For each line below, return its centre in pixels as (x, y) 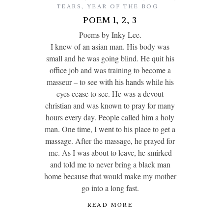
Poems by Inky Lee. (110, 35)
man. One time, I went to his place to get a (110, 129)
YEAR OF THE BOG (122, 6)
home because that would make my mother (110, 176)
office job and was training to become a (110, 70)
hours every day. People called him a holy (110, 117)
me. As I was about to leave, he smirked (110, 153)
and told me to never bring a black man (110, 165)
